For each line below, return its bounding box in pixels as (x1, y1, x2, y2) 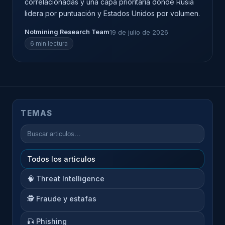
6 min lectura (30, 40, 68, 47)
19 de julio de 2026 (109, 28, 168, 36)
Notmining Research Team (25, 28, 109, 36)
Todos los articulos (27, 155, 95, 163)
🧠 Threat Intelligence (27, 174, 104, 183)
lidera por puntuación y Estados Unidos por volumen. (25, 9, 200, 18)
